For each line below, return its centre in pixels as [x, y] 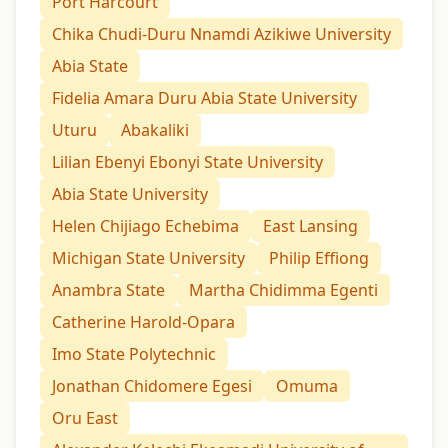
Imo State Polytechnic [134, 353]
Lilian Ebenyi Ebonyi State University [187, 161]
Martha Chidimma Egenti [283, 289]
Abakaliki [155, 129]
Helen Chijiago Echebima [145, 225]
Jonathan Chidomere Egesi [152, 385]
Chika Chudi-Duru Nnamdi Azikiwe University [221, 33]
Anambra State [108, 289]
